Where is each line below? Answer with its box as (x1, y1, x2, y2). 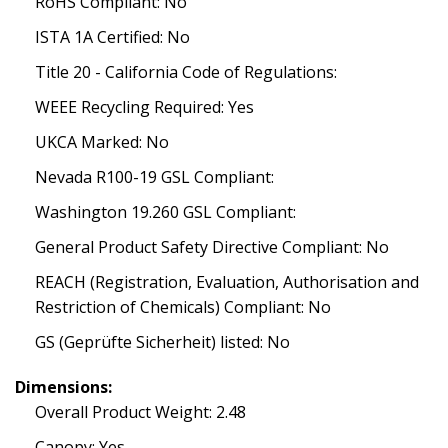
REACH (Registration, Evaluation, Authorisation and (35, 271, 419, 293)
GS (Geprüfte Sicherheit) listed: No (35, 331, 290, 353)
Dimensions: (15, 376, 112, 398)
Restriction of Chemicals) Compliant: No (35, 296, 331, 318)
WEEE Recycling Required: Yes (35, 96, 254, 118)
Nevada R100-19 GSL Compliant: (35, 166, 274, 188)
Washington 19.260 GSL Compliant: (35, 201, 296, 223)
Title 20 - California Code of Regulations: (35, 61, 337, 83)
